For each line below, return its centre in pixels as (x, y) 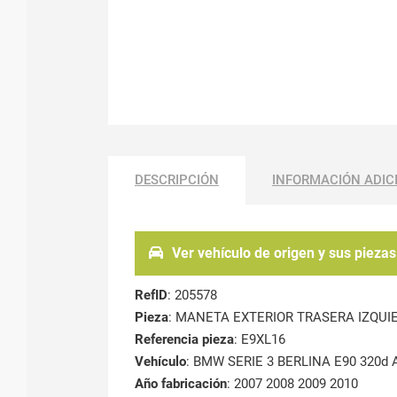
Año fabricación (181, 383)
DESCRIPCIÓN (177, 179)
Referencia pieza (184, 339)
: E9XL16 (260, 339)
